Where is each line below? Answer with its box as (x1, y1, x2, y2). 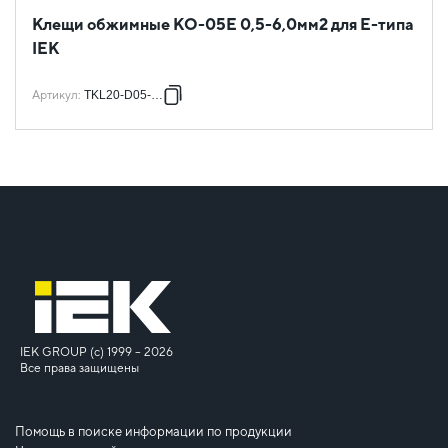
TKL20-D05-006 (84, 87, 172, 102)
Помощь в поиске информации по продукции (15, 423, 292, 439)
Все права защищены (20, 360, 139, 375)
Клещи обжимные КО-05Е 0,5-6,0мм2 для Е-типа (32, 14, 414, 34)
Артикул (32, 87, 78, 102)
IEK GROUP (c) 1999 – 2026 (20, 344, 173, 359)
